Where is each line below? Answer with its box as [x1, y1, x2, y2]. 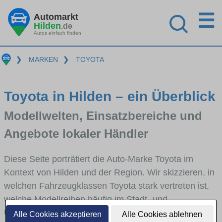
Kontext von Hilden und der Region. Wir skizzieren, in [4, 167, 215, 177]
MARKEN [28, 55, 58, 63]
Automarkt [34, 11, 78, 22]
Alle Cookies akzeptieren [13, 210, 102, 219]
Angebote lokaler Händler [4, 126, 148, 140]
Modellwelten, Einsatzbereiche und [4, 109, 202, 122]
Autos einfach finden [34, 30, 81, 36]
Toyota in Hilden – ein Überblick [4, 88, 216, 104]
